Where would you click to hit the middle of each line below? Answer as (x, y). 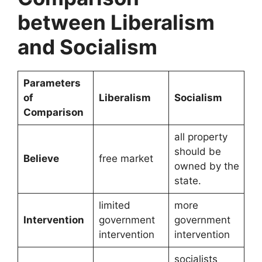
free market (126, 158)
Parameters (52, 83)
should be (197, 151)
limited (114, 205)
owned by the (206, 166)
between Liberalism (116, 22)
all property (201, 137)
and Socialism (87, 46)
